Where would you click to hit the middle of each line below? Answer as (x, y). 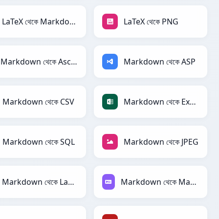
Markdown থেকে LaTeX (71, 182)
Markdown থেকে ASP (160, 62)
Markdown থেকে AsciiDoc (74, 62)
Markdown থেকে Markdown (193, 182)
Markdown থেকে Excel (193, 102)
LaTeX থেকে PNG (151, 22)
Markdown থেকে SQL (39, 142)
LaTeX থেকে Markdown (72, 22)
